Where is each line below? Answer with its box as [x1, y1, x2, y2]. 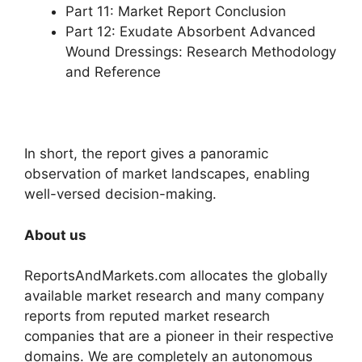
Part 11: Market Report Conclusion [65, 3, 286, 19]
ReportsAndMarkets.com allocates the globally [24, 267, 327, 284]
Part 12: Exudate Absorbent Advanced [65, 23, 316, 40]
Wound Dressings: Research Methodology [65, 44, 336, 60]
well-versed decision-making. [24, 186, 217, 202]
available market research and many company [24, 288, 324, 304]
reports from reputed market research [24, 308, 270, 324]
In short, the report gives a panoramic [24, 145, 268, 162]
